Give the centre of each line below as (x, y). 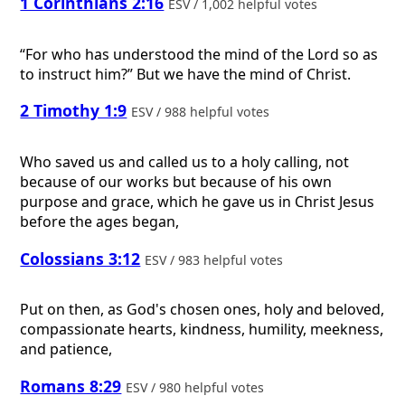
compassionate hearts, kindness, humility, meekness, (202, 330)
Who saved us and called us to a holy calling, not (185, 162)
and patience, (66, 349)
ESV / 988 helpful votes (202, 112)
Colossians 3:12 (80, 258)
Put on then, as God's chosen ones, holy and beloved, (202, 310)
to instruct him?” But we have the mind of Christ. (186, 74)
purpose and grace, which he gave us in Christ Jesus (198, 202)
